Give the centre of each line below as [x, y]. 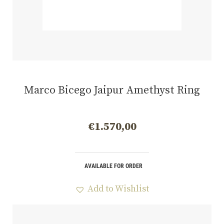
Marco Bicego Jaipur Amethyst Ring [112, 90]
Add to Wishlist [118, 188]
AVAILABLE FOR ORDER [113, 166]
